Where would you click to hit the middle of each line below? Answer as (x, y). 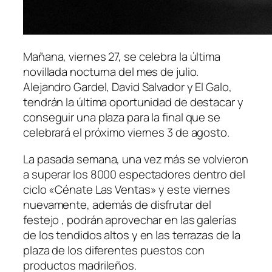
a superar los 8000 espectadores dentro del (134, 174)
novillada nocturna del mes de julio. (111, 72)
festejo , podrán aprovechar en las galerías (130, 219)
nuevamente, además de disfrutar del (117, 204)
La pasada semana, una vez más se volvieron (136, 159)
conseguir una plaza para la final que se (122, 117)
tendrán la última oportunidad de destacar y (133, 102)
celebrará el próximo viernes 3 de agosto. (126, 133)
